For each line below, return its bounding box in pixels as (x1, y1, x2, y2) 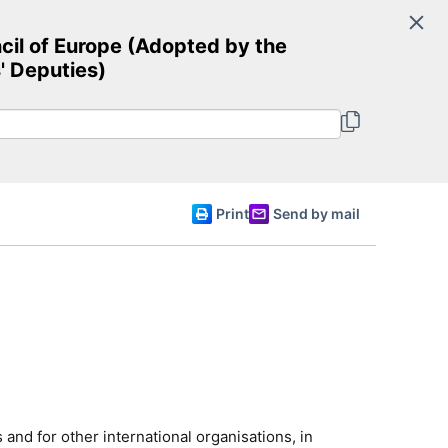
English (258, 129, 315, 150)
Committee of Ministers (30, 56, 360, 92)
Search (281, 25, 360, 54)
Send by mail (273, 205, 360, 222)
